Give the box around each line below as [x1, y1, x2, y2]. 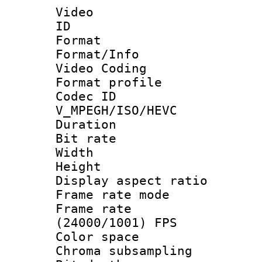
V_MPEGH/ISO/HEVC [56, 103, 177, 118]
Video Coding [56, 61, 147, 75]
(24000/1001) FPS [56, 215, 177, 230]
